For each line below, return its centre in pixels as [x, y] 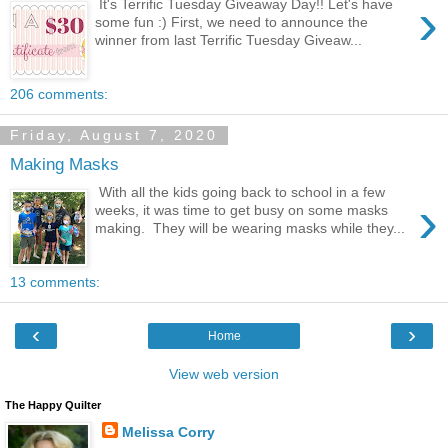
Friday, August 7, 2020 [114, 135]
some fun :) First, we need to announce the [232, 22]
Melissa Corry [168, 432]
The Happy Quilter [53, 405]
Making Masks [64, 163]
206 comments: [59, 94]
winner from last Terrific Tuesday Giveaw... [229, 40]
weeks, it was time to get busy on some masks [242, 210]
